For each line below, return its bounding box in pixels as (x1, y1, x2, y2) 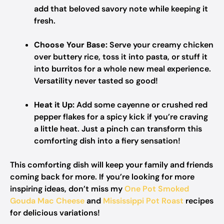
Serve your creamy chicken (107, 39, 213, 50)
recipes (183, 195, 213, 206)
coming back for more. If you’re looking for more (10, 171, 194, 182)
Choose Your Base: (34, 39, 107, 50)
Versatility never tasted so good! (34, 75, 158, 86)
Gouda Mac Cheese (10, 195, 84, 206)
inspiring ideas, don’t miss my (10, 183, 124, 194)
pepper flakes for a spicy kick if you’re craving (34, 111, 208, 122)
